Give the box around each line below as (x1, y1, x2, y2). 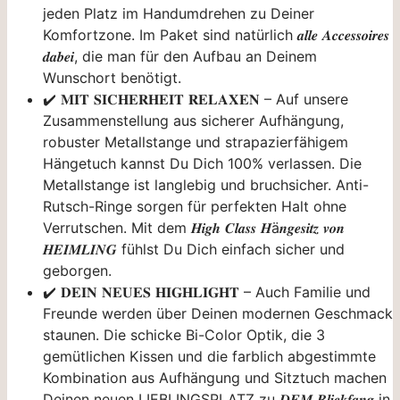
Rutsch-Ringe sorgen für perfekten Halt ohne (43, 196, 346, 215)
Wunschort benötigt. (43, 68, 181, 87)
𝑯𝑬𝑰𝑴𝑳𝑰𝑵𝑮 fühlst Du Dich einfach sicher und (43, 239, 345, 258)
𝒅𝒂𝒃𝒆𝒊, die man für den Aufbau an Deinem (43, 46, 317, 65)
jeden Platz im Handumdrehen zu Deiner (43, 4, 314, 22)
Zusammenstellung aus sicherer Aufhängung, (43, 111, 344, 129)
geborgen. (43, 261, 112, 279)
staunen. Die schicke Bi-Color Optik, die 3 (43, 325, 325, 344)
